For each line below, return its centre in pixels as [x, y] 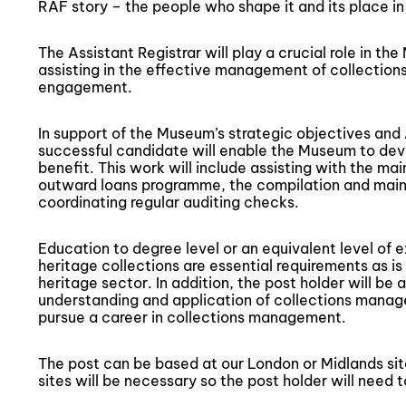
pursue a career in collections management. [192, 317]
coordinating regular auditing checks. [169, 202]
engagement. [85, 87]
